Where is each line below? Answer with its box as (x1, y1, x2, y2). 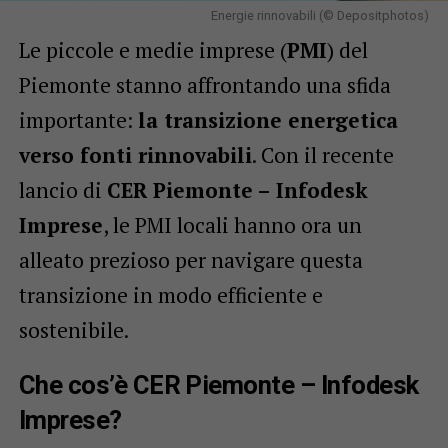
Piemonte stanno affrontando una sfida (18, 70, 391, 99)
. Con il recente (251, 140, 394, 169)
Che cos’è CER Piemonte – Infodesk (18, 369, 419, 400)
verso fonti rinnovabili (18, 140, 252, 169)
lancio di (18, 175, 107, 204)
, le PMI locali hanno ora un (102, 210, 362, 239)
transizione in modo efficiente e (18, 280, 323, 309)
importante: (18, 105, 138, 134)
